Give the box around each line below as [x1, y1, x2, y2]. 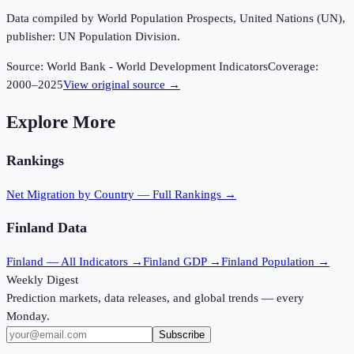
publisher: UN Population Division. [6, 30, 180, 43]
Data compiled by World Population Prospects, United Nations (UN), [6, 12, 345, 25]
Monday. [6, 310, 50, 322]
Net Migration [6, 187, 75, 201]
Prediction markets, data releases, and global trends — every [6, 292, 304, 304]
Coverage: [268, 60, 318, 73]
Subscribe [159, 329, 205, 341]
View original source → [63, 78, 180, 92]
